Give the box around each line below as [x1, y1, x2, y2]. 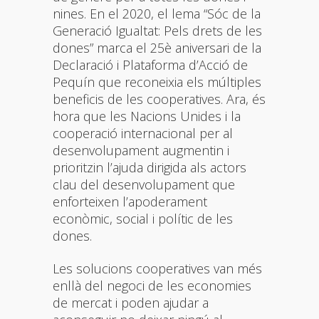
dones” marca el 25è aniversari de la [53, 38, 261, 56]
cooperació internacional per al [53, 124, 233, 142]
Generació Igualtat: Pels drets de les [53, 21, 262, 39]
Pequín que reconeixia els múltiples [53, 73, 261, 90]
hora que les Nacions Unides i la [53, 107, 241, 125]
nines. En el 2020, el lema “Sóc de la [53, 4, 261, 22]
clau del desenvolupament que [53, 175, 235, 193]
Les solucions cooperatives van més [53, 259, 262, 277]
